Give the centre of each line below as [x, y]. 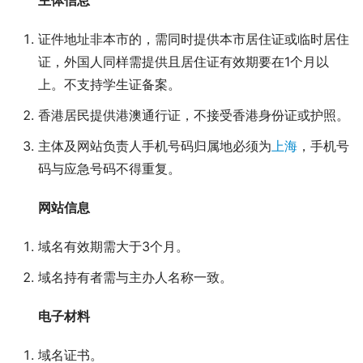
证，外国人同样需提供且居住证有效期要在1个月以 [184, 62]
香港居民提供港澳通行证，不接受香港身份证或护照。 [194, 115]
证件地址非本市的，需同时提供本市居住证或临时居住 [194, 39]
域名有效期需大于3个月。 [113, 247]
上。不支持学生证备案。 [109, 85]
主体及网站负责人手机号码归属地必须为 [155, 146]
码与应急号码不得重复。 [109, 169]
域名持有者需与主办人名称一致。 [135, 278]
